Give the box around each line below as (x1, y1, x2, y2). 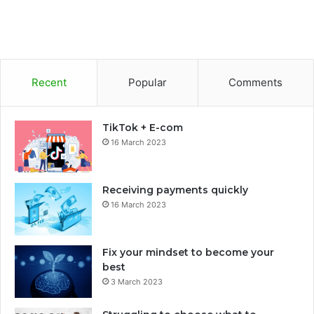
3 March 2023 (111, 276, 163, 287)
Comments (228, 75, 283, 89)
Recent (31, 75, 67, 89)
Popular (128, 75, 167, 89)
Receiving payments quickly (102, 183, 248, 196)
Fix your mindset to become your (102, 245, 274, 259)
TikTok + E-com (102, 121, 183, 134)
